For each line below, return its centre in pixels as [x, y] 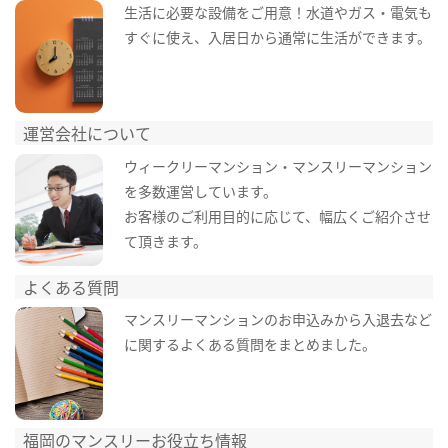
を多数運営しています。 [200, 190]
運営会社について [87, 133]
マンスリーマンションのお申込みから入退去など [277, 319]
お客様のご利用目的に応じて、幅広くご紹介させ [277, 215]
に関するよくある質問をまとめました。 [249, 344]
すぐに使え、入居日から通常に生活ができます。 [277, 36]
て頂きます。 [165, 240]
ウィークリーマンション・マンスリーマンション [277, 165]
